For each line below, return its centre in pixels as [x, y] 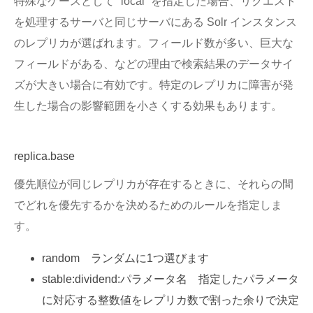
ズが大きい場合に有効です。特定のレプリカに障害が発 [154, 85]
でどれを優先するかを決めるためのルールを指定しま [148, 205]
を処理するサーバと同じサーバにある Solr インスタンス [155, 22]
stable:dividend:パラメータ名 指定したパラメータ [170, 279]
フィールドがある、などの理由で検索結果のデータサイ [154, 64]
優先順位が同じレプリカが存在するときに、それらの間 [154, 184]
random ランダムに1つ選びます [125, 258]
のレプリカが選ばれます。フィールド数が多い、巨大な [154, 43]
